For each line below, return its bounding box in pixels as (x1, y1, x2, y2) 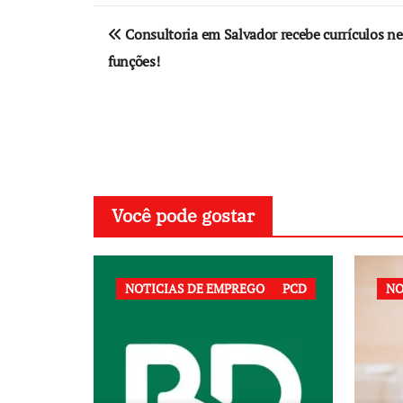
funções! (108, 51, 160, 71)
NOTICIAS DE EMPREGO (125, 280, 264, 297)
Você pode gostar (112, 203, 255, 228)
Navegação (93, 4, 238, 41)
